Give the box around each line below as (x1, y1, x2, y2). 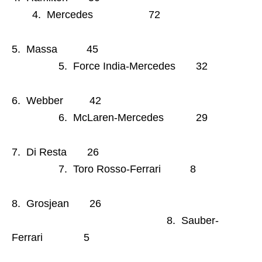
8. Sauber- (12, 214, 219, 226)
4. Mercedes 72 (12, 8, 160, 20)
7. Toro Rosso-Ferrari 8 (12, 163, 196, 175)
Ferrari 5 (12, 231, 89, 243)
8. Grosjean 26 (12, 197, 119, 209)
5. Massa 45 (12, 43, 230, 55)
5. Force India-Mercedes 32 (12, 60, 208, 72)
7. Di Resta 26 (12, 146, 227, 158)
